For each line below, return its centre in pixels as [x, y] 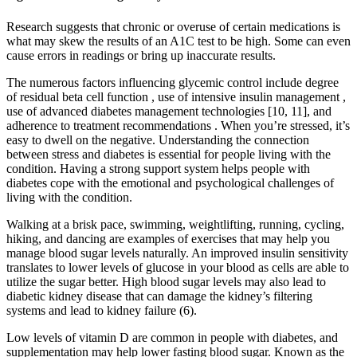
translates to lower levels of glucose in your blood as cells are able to [178, 267]
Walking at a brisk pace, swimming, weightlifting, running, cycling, [175, 224]
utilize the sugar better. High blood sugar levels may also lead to [166, 281]
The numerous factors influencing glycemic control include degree [173, 82]
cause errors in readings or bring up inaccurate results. [141, 55]
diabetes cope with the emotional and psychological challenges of [170, 182]
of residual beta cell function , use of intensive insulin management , [176, 96]
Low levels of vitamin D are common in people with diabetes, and [172, 337]
